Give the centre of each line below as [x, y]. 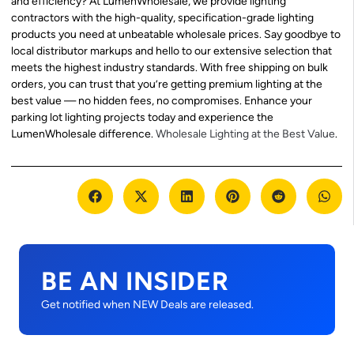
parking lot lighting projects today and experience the [142, 118]
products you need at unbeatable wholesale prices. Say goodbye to [176, 35]
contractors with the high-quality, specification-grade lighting [162, 18]
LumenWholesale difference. [83, 134]
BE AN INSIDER [135, 281]
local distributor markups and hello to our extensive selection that [171, 51]
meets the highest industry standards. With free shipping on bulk [169, 68]
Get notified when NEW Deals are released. [147, 304]
